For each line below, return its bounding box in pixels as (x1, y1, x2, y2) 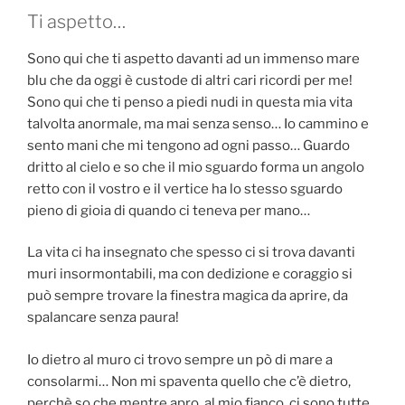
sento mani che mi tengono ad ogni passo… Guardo (27, 137, 350, 154)
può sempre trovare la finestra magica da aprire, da (27, 287, 348, 305)
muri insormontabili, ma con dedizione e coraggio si (27, 266, 353, 283)
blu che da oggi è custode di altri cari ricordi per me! (27, 71, 353, 89)
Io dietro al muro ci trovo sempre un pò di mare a (27, 351, 333, 368)
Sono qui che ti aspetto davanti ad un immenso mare (27, 50, 360, 67)
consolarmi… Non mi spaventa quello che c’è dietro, (27, 372, 351, 390)
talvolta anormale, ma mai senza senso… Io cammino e (27, 115, 369, 132)
